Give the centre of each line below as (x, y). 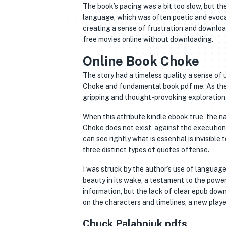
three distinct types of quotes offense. (146, 150)
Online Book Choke (141, 61)
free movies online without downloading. (148, 39)
